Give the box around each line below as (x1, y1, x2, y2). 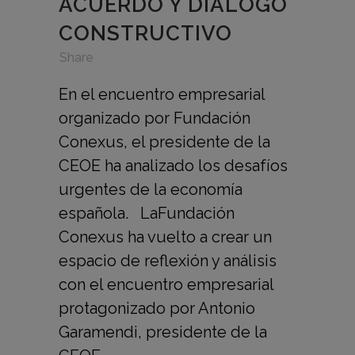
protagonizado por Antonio (59, 298, 255, 318)
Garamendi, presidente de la (59, 322, 267, 342)
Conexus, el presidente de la (59, 132, 270, 151)
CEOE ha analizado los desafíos (59, 155, 288, 175)
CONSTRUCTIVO (59, 21, 232, 45)
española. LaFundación (59, 203, 235, 223)
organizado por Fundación (59, 108, 250, 128)
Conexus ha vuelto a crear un (59, 227, 272, 246)
